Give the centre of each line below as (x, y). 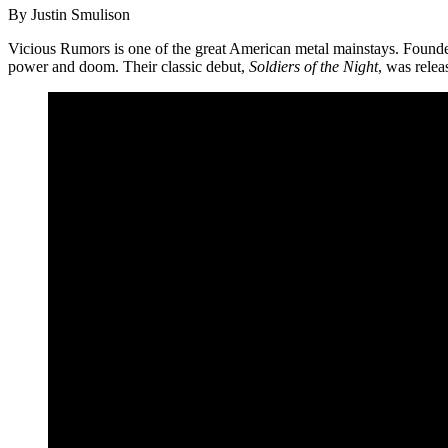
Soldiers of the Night (313, 66)
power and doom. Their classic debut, (128, 66)
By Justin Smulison (69, 14)
